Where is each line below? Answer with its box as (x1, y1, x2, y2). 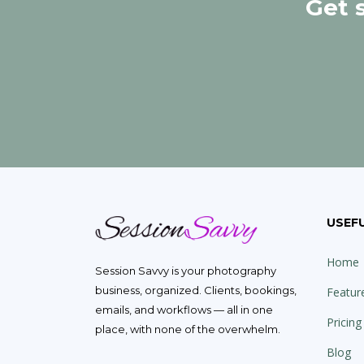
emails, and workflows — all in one (95, 303, 273, 317)
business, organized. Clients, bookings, (95, 284, 297, 297)
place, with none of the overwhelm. (95, 323, 280, 336)
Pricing (327, 314, 362, 330)
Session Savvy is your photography (95, 264, 276, 278)
